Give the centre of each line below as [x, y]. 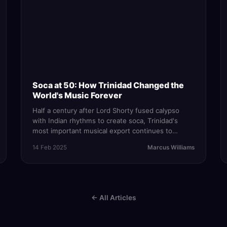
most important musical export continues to [103, 131]
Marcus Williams [171, 148]
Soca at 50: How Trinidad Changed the [108, 85]
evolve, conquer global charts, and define [99, 141]
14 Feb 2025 [50, 148]
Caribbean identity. [63, 151]
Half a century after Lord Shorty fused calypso [106, 111]
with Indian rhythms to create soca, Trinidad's [105, 121]
